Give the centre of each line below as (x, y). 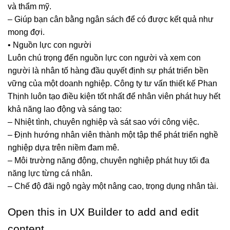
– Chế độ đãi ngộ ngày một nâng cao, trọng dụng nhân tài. (113, 186)
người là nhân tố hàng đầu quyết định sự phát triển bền (108, 71)
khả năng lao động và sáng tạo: (65, 109)
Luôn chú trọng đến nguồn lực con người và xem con (104, 58)
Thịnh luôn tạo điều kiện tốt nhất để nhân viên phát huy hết (114, 97)
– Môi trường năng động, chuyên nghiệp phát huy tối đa (109, 161)
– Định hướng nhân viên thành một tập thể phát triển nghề (113, 135)
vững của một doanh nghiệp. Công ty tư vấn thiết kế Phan (112, 84)
